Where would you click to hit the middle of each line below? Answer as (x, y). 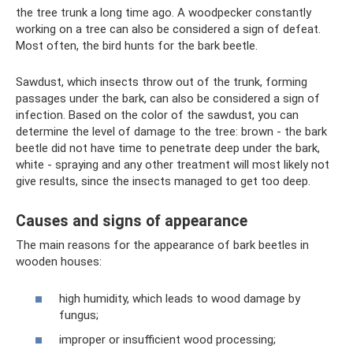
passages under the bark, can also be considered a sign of (168, 98)
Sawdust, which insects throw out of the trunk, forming (162, 82)
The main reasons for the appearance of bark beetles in (162, 245)
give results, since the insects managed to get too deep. (163, 181)
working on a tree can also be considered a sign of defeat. (168, 29)
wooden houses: (59, 262)
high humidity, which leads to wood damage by (180, 298)
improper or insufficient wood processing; (167, 340)
